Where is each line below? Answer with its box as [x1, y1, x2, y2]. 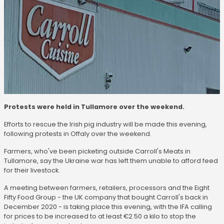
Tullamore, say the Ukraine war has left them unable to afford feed [4, 156, 218, 165]
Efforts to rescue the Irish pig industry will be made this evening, [4, 119, 207, 128]
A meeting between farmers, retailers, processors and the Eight [4, 183, 209, 192]
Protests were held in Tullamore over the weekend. [4, 102, 184, 111]
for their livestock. [4, 165, 60, 174]
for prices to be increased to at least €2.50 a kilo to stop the [4, 211, 196, 220]
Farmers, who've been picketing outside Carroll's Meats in [4, 146, 190, 155]
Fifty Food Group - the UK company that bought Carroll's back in [4, 192, 208, 201]
